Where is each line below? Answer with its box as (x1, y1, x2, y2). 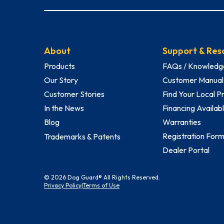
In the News (44, 103, 84, 113)
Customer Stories (44, 89, 104, 99)
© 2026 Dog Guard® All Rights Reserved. (44, 173, 160, 181)
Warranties (162, 117, 201, 127)
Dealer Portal (162, 145, 209, 155)
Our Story (44, 75, 78, 85)
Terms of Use (83, 181, 119, 189)
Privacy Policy (44, 181, 81, 189)
